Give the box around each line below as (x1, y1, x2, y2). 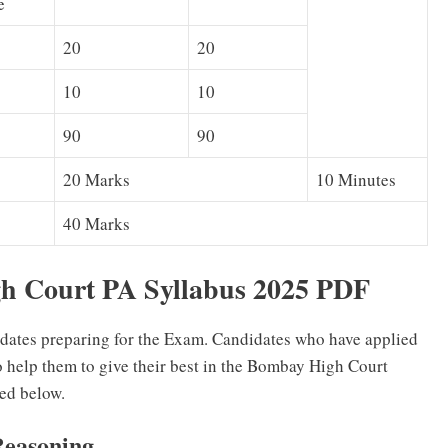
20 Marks (63, 168, 130, 192)
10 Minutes (316, 168, 396, 192)
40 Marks (63, 212, 130, 236)
